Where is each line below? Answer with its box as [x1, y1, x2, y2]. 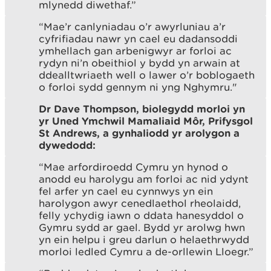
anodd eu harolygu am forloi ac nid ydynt [39, 172, 249, 185]
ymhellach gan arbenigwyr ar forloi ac [39, 44, 232, 57]
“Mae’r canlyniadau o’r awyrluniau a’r [39, 20, 226, 33]
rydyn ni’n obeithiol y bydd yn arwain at [39, 56, 240, 69]
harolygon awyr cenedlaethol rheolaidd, [39, 197, 241, 209]
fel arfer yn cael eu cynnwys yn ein [39, 184, 213, 197]
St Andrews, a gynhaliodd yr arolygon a [39, 126, 240, 139]
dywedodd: [39, 139, 96, 151]
